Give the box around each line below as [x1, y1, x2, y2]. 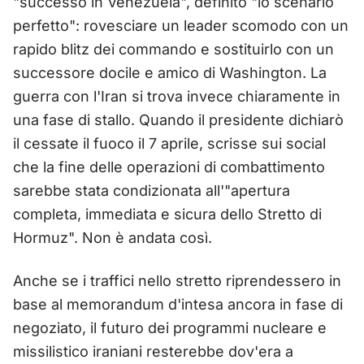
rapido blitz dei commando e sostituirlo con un [13, 40, 334, 58]
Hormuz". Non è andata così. [13, 228, 212, 246]
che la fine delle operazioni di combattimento [13, 158, 325, 175]
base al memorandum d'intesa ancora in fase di [13, 295, 343, 313]
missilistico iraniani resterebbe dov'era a [13, 342, 293, 360]
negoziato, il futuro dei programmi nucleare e [13, 318, 327, 336]
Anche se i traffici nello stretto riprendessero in [13, 271, 341, 289]
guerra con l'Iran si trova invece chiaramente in [13, 87, 340, 105]
